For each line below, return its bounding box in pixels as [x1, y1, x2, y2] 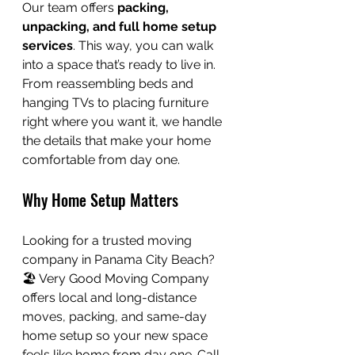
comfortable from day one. [22, 152, 180, 167]
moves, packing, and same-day [22, 309, 210, 324]
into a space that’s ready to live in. [22, 57, 219, 72]
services [22, 38, 73, 53]
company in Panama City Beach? [22, 252, 218, 267]
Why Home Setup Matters [22, 188, 178, 212]
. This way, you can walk [73, 38, 216, 53]
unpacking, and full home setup [22, 19, 219, 34]
